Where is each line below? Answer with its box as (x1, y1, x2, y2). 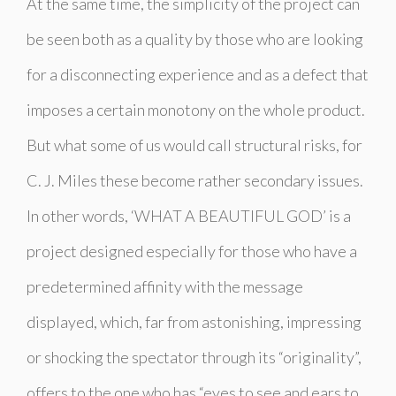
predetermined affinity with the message (27, 276, 303, 296)
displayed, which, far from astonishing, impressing (27, 311, 362, 331)
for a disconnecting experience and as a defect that (27, 64, 369, 84)
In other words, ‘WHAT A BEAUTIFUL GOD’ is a (27, 205, 351, 225)
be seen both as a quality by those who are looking (27, 28, 363, 49)
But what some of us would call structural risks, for (27, 134, 362, 155)
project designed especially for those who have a (27, 240, 357, 261)
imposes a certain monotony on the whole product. (27, 99, 365, 119)
